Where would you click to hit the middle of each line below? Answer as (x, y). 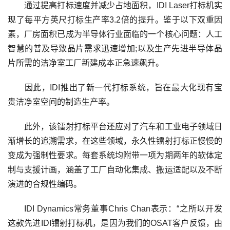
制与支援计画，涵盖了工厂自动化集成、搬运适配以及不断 (115, 170)
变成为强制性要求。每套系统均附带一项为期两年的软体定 (115, 155)
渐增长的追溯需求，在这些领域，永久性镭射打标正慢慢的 (115, 141)
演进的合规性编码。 (45, 184)
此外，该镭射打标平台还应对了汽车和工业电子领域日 (115, 127)
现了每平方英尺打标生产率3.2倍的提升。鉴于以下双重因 (115, 20)
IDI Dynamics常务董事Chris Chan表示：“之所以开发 (115, 209)
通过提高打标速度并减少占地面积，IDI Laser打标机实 (115, 5)
